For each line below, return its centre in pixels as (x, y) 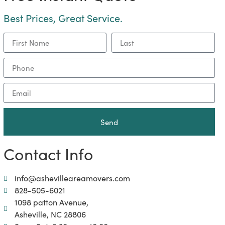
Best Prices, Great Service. (63, 17)
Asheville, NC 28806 (50, 214)
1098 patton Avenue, (52, 202)
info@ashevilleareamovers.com (73, 178)
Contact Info (48, 153)
